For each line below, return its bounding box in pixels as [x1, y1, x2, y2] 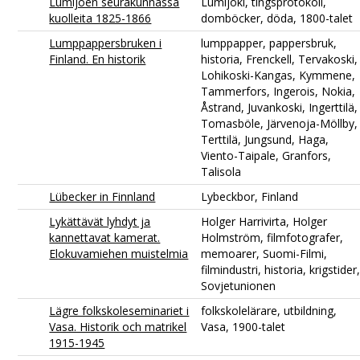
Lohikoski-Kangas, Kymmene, [201, 67, 356, 83]
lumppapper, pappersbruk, [201, 35, 337, 51]
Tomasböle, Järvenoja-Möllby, [201, 115, 358, 131]
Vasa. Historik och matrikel [49, 318, 187, 334]
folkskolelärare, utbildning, [201, 302, 337, 318]
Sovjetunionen [201, 277, 276, 293]
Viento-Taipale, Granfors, [201, 147, 332, 163]
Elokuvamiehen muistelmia [49, 245, 189, 261]
